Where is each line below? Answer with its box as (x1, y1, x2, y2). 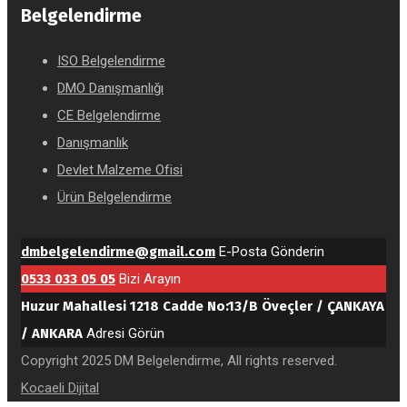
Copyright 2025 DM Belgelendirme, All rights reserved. (21, 352, 337, 369)
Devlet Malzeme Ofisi (57, 161, 183, 178)
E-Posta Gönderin (219, 243, 324, 260)
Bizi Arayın (119, 270, 181, 287)
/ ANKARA (21, 324, 83, 342)
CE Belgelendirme (57, 106, 161, 124)
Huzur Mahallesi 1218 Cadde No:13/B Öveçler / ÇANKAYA (21, 297, 384, 314)
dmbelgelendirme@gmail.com (21, 243, 215, 260)
